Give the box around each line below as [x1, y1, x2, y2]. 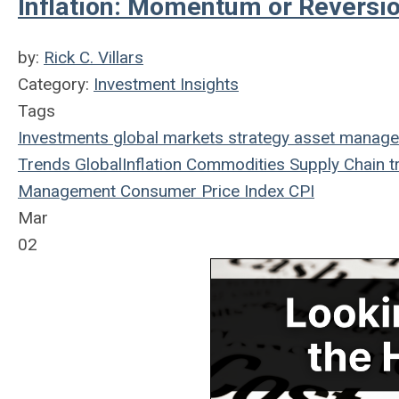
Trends [18, 154, 70, 175]
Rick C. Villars [44, 47, 143, 68]
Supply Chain [285, 154, 385, 175]
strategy [224, 127, 289, 148]
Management [18, 181, 116, 201]
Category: [18, 74, 94, 94]
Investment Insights [94, 74, 239, 94]
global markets [109, 127, 224, 148]
